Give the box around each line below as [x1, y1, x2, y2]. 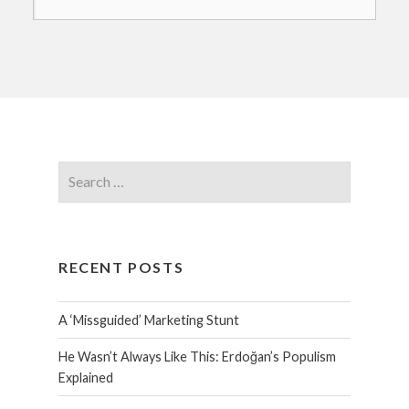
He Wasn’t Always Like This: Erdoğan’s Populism [58, 349, 336, 365]
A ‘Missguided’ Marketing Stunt [58, 312, 239, 329]
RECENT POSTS [58, 258, 184, 277]
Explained [58, 370, 113, 386]
